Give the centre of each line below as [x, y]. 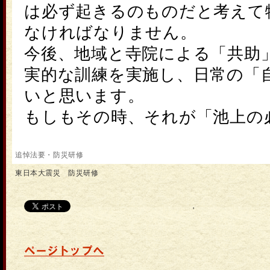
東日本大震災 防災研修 [57, 173]
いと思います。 [84, 96]
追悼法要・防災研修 [49, 155]
